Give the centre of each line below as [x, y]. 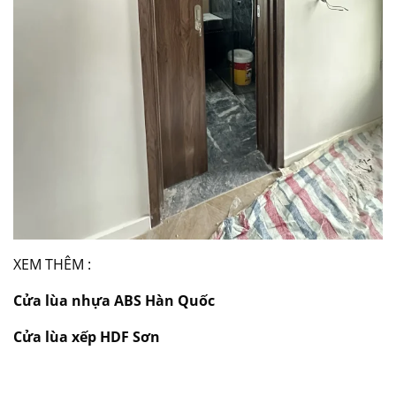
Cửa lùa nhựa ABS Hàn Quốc [114, 300]
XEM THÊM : [52, 264]
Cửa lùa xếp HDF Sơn [90, 336]
